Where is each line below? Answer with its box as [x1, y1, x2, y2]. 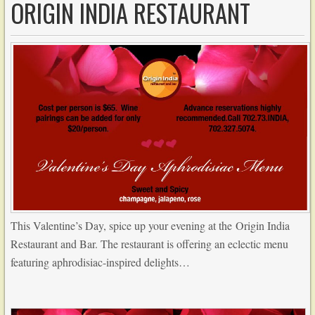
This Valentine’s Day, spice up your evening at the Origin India [11, 217, 290, 233]
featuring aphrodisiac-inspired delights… [11, 254, 191, 269]
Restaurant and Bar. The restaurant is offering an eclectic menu [11, 236, 289, 251]
